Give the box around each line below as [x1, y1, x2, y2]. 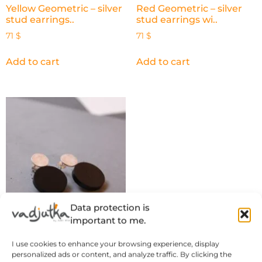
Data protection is [70, 202, 150, 213]
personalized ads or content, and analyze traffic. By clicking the [12, 250, 232, 259]
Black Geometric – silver [6, 231, 119, 243]
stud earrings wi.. [136, 14, 218, 26]
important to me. [70, 215, 146, 226]
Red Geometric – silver [136, 3, 242, 15]
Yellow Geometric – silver [6, 3, 122, 15]
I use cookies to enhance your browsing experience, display [12, 239, 219, 249]
